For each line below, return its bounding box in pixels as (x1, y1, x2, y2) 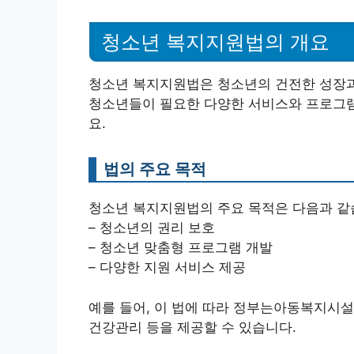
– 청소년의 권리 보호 (88, 220, 215, 236)
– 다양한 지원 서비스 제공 (88, 259, 246, 276)
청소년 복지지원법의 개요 (101, 31, 330, 54)
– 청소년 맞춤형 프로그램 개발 (88, 239, 273, 256)
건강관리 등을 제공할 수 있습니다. (88, 318, 296, 335)
